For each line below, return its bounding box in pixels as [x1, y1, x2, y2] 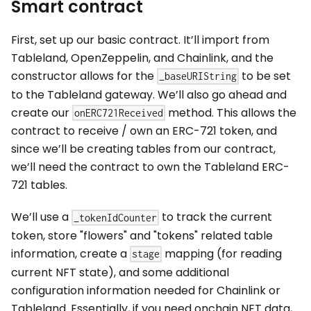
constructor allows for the [11, 68, 157, 85]
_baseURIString [159, 70, 237, 83]
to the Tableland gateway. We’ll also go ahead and [11, 86, 287, 103]
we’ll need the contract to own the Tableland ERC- [11, 159, 289, 176]
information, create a [11, 245, 130, 262]
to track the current [159, 209, 273, 226]
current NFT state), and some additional [11, 264, 229, 280]
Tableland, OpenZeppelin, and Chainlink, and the [11, 50, 274, 67]
